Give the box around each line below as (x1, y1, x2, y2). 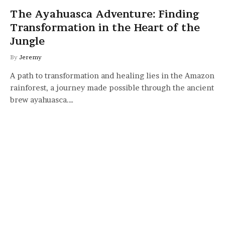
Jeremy (19, 53, 42, 61)
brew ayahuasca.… (10, 94, 74, 104)
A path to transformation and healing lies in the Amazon (10, 70, 214, 80)
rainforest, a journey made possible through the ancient (10, 82, 214, 92)
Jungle (10, 35, 45, 47)
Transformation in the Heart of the (10, 21, 200, 34)
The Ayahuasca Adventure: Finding (10, 8, 199, 20)
